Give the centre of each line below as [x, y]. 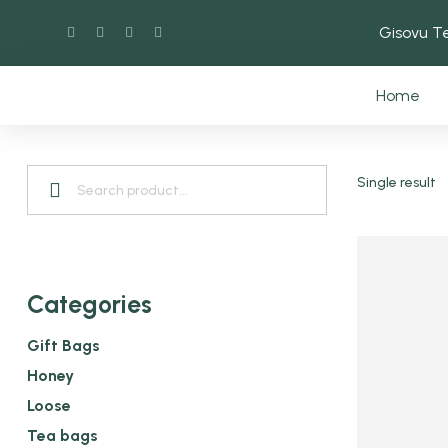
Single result [396, 183]
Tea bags [62, 435]
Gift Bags [63, 345]
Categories [89, 303]
